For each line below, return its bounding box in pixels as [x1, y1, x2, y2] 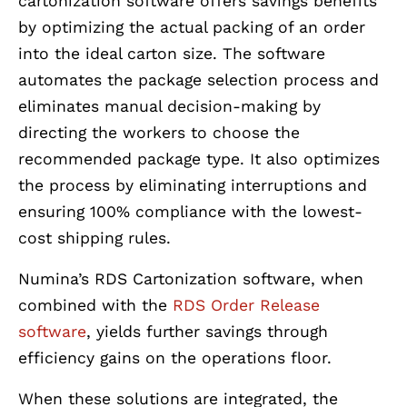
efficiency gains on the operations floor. [18, 348, 332, 367]
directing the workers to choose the [18, 123, 300, 142]
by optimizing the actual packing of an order [18, 17, 365, 36]
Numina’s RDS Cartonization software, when [18, 269, 363, 288]
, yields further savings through [86, 322, 328, 341]
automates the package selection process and [18, 70, 379, 89]
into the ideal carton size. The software [18, 44, 325, 63]
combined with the [18, 295, 173, 314]
